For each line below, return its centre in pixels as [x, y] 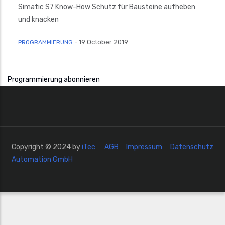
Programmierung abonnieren [54, 79]
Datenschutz [192, 147]
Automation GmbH [42, 159]
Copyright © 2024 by [47, 147]
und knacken [38, 19]
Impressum [144, 147]
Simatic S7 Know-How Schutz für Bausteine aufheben [107, 7]
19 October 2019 [103, 42]
